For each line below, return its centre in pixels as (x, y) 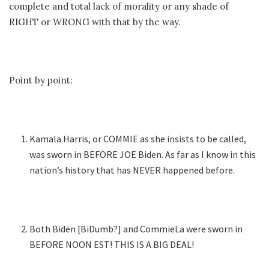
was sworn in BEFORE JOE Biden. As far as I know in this (143, 154)
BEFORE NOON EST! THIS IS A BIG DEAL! (112, 245)
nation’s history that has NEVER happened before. (132, 170)
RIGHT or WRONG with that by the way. (95, 22)
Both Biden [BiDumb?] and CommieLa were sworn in (136, 229)
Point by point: (41, 80)
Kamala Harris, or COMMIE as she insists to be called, (138, 138)
